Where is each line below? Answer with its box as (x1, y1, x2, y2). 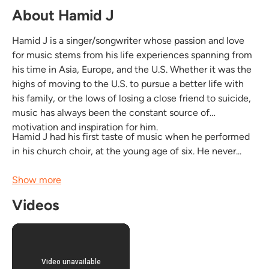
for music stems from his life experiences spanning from (12, 49, 252, 61)
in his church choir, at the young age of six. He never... (12, 145, 241, 157)
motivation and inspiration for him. (12, 121, 158, 133)
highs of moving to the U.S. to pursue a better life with (12, 77, 244, 89)
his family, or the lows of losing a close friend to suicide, (12, 92, 251, 104)
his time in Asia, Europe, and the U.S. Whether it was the (12, 63, 252, 75)
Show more (12, 174, 61, 186)
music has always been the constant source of (12, 106, 210, 118)
